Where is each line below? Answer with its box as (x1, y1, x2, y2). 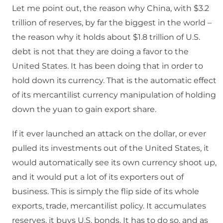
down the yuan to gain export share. (12, 105, 156, 114)
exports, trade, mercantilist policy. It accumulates (12, 201, 206, 211)
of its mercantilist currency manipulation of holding (12, 90, 216, 100)
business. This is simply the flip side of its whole (12, 187, 199, 197)
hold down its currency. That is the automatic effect (12, 76, 217, 86)
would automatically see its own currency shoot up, (12, 158, 217, 168)
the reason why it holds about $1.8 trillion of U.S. (12, 32, 200, 42)
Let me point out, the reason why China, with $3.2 (12, 3, 209, 13)
